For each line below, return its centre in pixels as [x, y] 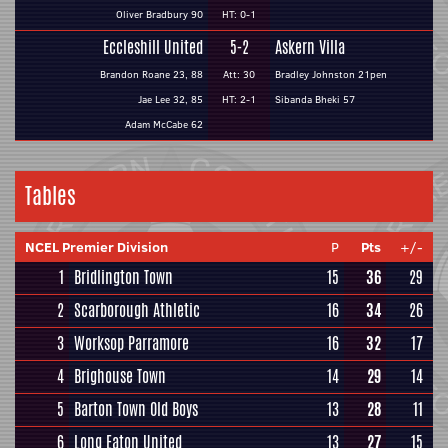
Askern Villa [310, 47]
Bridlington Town [123, 277]
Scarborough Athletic [137, 310]
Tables [50, 196]
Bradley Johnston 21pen [331, 74]
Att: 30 [239, 74]
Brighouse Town [120, 376]
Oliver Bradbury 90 [159, 14]
